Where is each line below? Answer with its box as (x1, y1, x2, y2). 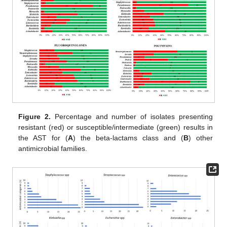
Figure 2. (18, 112, 51, 121)
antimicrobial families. (18, 144, 88, 153)
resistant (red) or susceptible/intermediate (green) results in (18, 123, 213, 132)
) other (188, 134, 213, 142)
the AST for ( (18, 134, 68, 142)
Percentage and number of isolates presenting (51, 112, 213, 121)
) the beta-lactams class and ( (73, 134, 183, 142)
